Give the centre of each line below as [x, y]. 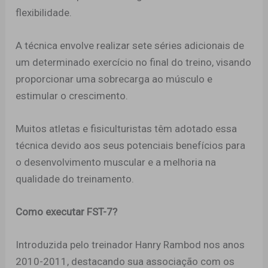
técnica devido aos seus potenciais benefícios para [131, 146]
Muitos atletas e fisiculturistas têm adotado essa [127, 129]
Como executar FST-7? [67, 212]
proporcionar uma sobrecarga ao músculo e [114, 79]
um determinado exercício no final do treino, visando [134, 62]
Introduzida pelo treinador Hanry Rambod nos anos [130, 245]
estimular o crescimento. [72, 95]
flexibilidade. [44, 12]
